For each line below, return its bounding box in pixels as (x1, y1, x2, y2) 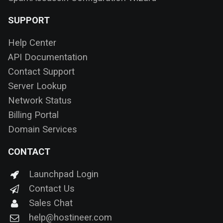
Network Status (8, 95, 72, 106)
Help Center (8, 37, 56, 48)
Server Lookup (8, 81, 67, 92)
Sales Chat (28, 198, 73, 209)
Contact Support (8, 66, 75, 77)
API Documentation (8, 52, 88, 63)
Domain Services (8, 124, 77, 135)
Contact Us (28, 183, 75, 194)
